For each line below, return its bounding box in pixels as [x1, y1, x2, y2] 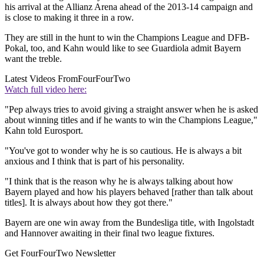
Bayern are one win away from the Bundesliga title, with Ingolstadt [5, 217, 254, 228]
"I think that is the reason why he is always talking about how [5, 176, 233, 187]
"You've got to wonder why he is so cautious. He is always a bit [5, 146, 242, 156]
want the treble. [5, 54, 62, 64]
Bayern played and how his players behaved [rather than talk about [5, 187, 253, 197]
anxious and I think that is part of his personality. [5, 156, 184, 167]
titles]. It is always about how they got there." [5, 197, 173, 208]
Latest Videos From [5, 74, 78, 84]
